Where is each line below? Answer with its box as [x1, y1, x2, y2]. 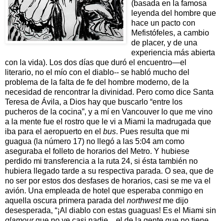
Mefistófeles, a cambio [131, 28, 209, 37]
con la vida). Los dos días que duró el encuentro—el [5, 58, 186, 67]
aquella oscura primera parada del [5, 196, 127, 205]
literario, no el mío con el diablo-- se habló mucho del [5, 68, 189, 76]
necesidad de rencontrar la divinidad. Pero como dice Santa [5, 87, 214, 96]
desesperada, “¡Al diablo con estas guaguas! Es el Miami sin [5, 206, 216, 215]
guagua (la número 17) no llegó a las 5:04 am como [5, 137, 184, 146]
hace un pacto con [131, 18, 195, 27]
